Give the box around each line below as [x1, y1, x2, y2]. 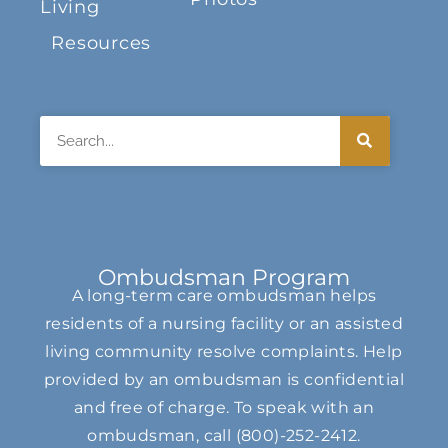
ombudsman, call [87, 425, 236, 445]
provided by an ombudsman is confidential [44, 369, 404, 389]
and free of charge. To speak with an [73, 397, 375, 417]
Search [39, 118, 99, 139]
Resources [51, 31, 152, 54]
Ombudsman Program [98, 263, 350, 291]
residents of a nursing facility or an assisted [44, 313, 404, 333]
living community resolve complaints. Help [45, 341, 403, 361]
